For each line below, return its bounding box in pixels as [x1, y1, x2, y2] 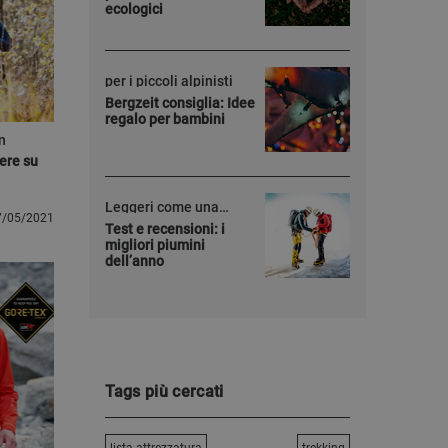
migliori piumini [104, 237, 205, 253]
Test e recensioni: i [104, 221, 225, 237]
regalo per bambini [104, 111, 225, 127]
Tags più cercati [104, 382, 224, 401]
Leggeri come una [104, 199, 219, 215]
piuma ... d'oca [104, 211, 195, 227]
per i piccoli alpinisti [104, 73, 233, 89]
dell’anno [104, 253, 164, 269]
